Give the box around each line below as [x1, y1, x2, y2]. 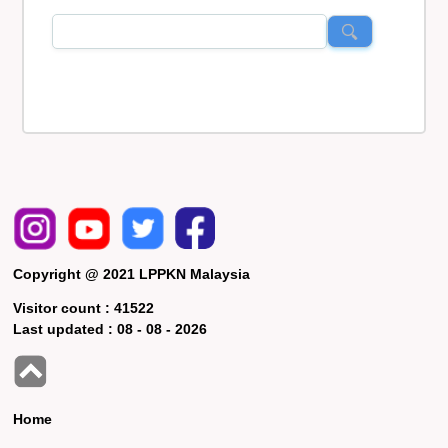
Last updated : [13, 321, 118, 338]
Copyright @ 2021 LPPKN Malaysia [13, 266, 251, 283]
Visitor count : [13, 300, 115, 317]
